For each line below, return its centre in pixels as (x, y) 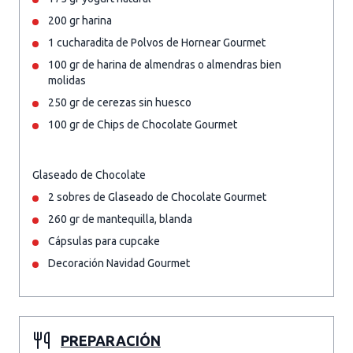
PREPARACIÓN (111, 340)
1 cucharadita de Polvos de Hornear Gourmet (157, 43)
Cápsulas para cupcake (104, 241)
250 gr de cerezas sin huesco (120, 102)
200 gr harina (80, 20)
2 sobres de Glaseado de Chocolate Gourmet (157, 197)
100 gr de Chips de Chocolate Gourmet (143, 124)
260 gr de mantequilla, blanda (120, 219)
